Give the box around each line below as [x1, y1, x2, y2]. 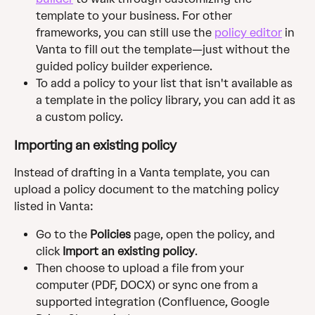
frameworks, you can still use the [36, 26, 214, 40]
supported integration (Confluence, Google [36, 295, 272, 309]
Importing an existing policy [14, 138, 176, 154]
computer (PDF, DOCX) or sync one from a [36, 278, 261, 292]
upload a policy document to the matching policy [14, 183, 282, 197]
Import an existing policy [63, 245, 195, 259]
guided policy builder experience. [36, 60, 212, 74]
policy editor [214, 26, 282, 40]
